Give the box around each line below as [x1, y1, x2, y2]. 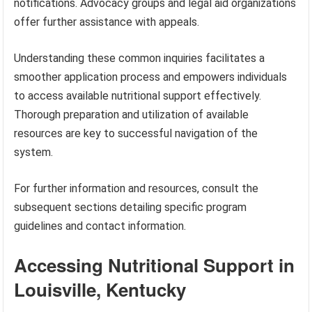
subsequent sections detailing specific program [14, 201, 247, 214]
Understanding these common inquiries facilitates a [14, 52, 265, 65]
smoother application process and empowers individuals [14, 70, 288, 84]
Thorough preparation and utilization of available [14, 108, 249, 122]
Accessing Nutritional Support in [14, 252, 295, 279]
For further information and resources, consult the [14, 182, 259, 196]
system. [14, 146, 54, 159]
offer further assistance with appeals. [14, 15, 200, 29]
